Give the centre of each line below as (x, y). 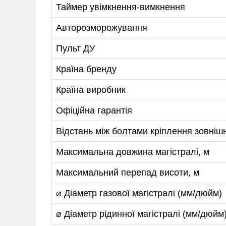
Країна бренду (86, 69)
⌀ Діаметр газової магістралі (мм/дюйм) (139, 193)
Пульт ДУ (75, 48)
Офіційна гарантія (94, 110)
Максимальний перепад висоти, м (128, 172)
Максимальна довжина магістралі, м (133, 152)
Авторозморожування (102, 27)
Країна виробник (91, 90)
